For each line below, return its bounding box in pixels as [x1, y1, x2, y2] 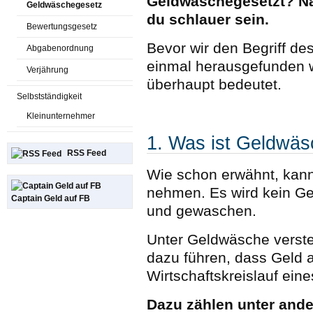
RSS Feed [67, 148, 106, 158]
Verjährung [27, 65, 68, 75]
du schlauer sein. [147, 11, 269, 28]
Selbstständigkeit [17, 92, 82, 101]
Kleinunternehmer [27, 111, 95, 121]
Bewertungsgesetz [27, 22, 97, 31]
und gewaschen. [147, 202, 256, 219]
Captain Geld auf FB [11, 193, 90, 203]
